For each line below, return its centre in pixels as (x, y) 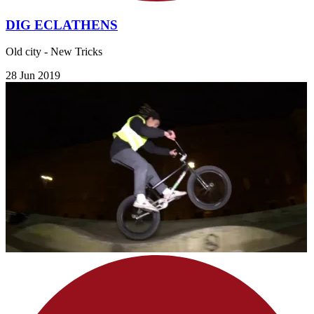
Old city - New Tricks (54, 52)
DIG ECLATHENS (62, 25)
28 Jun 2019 (33, 76)
